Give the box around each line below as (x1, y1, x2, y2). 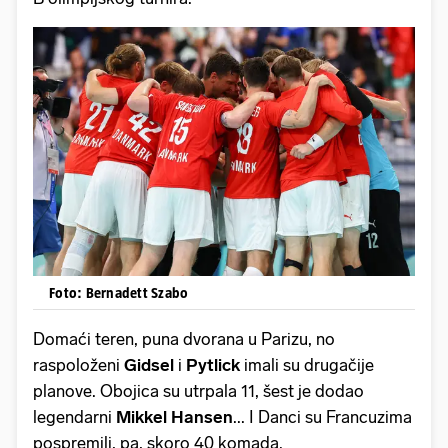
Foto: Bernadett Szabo (49, 284, 189, 302)
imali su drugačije (244, 355, 374, 376)
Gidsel (124, 355, 178, 376)
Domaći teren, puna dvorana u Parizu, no (33, 329, 335, 350)
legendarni (33, 407, 116, 428)
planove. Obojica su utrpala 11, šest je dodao (33, 381, 364, 402)
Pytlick (186, 355, 244, 376)
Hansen (171, 407, 233, 428)
